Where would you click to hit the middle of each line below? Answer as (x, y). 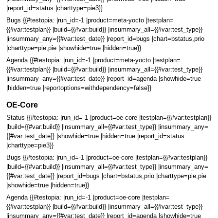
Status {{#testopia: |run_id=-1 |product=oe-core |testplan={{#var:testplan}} (109, 118)
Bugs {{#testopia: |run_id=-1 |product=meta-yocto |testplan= (90, 20)
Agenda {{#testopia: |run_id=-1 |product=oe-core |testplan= (88, 198)
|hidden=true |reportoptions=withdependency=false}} (79, 88)
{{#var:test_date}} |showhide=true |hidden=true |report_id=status (95, 136)
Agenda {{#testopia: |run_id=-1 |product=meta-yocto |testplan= (93, 61)
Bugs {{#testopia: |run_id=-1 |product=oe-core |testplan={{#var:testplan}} (107, 157)
